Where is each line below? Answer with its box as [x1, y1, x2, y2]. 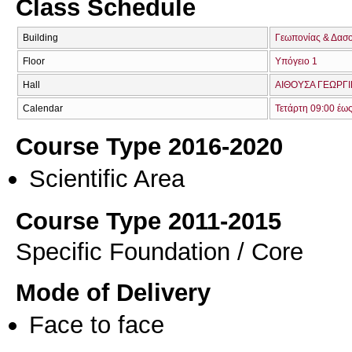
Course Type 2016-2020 [16, 132, 283, 161]
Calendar [23, 103, 63, 114]
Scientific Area [29, 164, 185, 193]
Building [23, 32, 58, 43]
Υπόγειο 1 [275, 56, 317, 67]
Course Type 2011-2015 [16, 207, 281, 236]
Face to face [29, 310, 164, 339]
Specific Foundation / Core [16, 237, 303, 266]
